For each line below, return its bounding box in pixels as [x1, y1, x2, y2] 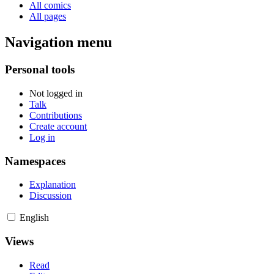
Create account [29, 120, 87, 131]
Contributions [29, 109, 82, 120]
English [20, 212, 49, 223]
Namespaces [5, 154, 65, 168]
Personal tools [5, 63, 75, 76]
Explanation [29, 179, 76, 190]
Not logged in [29, 87, 83, 98]
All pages [29, 11, 66, 22]
